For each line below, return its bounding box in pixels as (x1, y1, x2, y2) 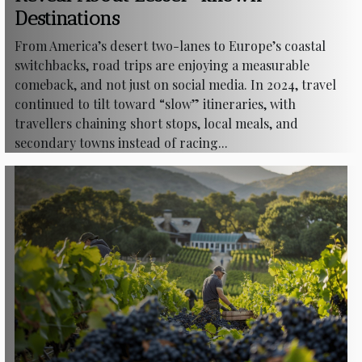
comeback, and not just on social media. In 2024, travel (15, 75, 336, 93)
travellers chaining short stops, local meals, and (15, 114, 298, 132)
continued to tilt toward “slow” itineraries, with (15, 95, 296, 112)
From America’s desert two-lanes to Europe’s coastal (15, 36, 326, 54)
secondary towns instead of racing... (15, 133, 228, 151)
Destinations (15, 6, 120, 30)
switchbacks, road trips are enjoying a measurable (15, 56, 309, 74)
